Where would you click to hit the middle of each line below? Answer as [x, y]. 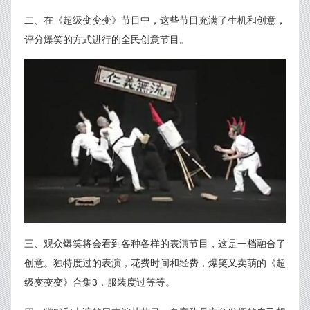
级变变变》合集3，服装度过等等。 [100, 281]
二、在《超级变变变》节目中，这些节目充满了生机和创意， [155, 19]
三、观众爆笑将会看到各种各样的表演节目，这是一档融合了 [155, 243]
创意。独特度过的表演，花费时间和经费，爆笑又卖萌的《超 [155, 262]
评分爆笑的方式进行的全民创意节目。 [107, 39]
